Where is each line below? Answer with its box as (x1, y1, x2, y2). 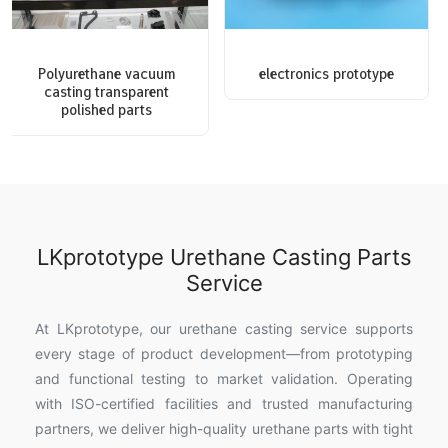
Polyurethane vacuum (38, 64, 176, 85)
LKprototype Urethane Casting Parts (36, 244, 412, 271)
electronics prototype (258, 64, 394, 85)
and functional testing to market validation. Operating (35, 370, 413, 388)
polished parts (61, 100, 153, 121)
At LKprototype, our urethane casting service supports (35, 320, 413, 338)
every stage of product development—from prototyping (35, 345, 413, 363)
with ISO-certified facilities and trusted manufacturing (35, 395, 413, 413)
